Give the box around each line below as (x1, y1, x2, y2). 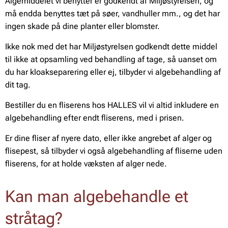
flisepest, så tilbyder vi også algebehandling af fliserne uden (5, 146, 222, 156)
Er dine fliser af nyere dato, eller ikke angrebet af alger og (5, 133, 212, 143)
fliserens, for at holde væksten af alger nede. (5, 158, 167, 168)
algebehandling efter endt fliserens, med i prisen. (5, 112, 184, 123)
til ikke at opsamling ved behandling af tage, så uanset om (5, 54, 217, 64)
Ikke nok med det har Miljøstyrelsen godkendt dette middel (5, 41, 217, 51)
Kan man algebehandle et (5, 186, 188, 206)
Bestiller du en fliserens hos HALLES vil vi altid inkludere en (5, 100, 219, 110)
